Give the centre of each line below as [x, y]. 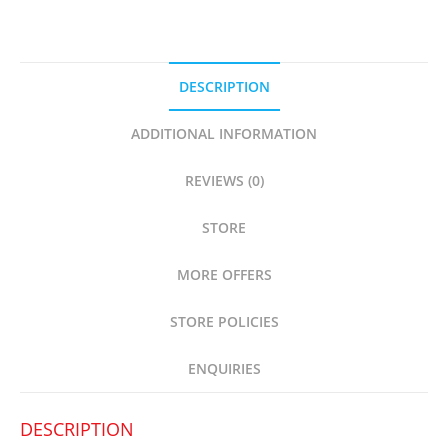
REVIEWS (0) [224, 180]
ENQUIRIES [224, 368]
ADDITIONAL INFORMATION [224, 133]
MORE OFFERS [224, 274]
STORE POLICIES [224, 321]
